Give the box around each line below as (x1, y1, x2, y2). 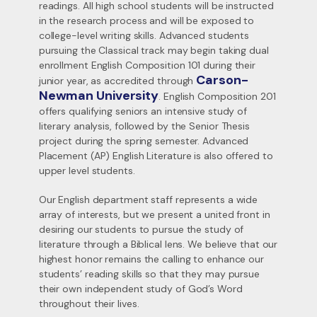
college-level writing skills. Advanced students (38, 29, 250, 42)
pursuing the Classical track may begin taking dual (38, 44, 269, 57)
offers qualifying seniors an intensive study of (38, 105, 248, 117)
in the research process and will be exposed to (38, 14, 255, 27)
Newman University (38, 87, 159, 104)
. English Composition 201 (158, 90, 276, 103)
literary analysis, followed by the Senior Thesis (38, 120, 250, 132)
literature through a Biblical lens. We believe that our (38, 238, 278, 250)
